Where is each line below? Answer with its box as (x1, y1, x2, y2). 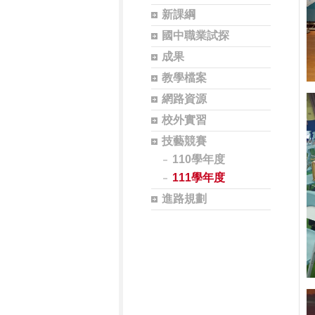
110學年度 (172, 153, 225, 165)
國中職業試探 (161, 30, 229, 41)
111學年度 (172, 172, 225, 184)
